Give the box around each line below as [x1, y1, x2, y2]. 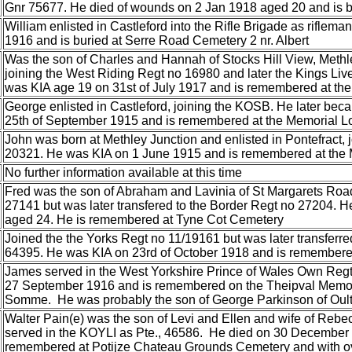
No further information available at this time [5, 166, 242, 179]
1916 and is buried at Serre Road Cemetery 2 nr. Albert [5, 34, 309, 47]
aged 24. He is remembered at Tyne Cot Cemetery [5, 213, 284, 226]
